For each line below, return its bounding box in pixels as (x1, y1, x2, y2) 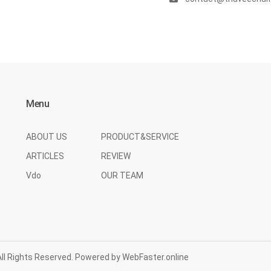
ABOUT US (25, 132, 67, 142)
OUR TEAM (100, 171, 143, 180)
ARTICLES (25, 151, 64, 161)
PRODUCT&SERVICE (100, 132, 179, 142)
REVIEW (100, 151, 131, 161)
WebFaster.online (122, 252, 189, 262)
